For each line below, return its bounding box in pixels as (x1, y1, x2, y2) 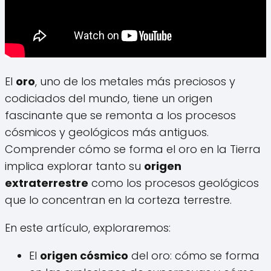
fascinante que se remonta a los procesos (5, 107, 236, 123)
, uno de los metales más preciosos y (35, 73, 235, 89)
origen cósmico (40, 247, 128, 263)
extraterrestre (5, 175, 88, 191)
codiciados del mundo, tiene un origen (5, 90, 212, 106)
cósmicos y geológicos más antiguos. (5, 124, 209, 140)
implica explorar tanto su (5, 158, 144, 174)
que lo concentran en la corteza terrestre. (5, 192, 232, 207)
